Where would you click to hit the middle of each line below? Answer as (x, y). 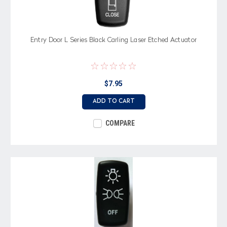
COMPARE (119, 123)
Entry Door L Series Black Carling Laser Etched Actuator (113, 40)
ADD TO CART (113, 101)
